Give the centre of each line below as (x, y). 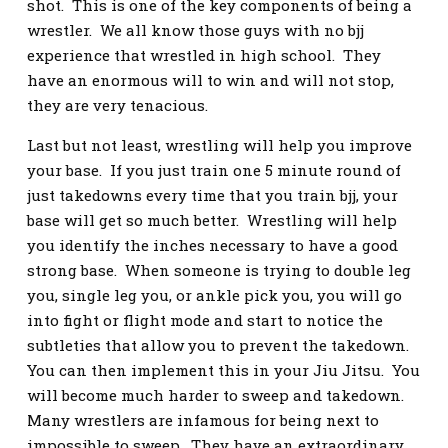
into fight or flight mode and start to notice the (205, 320)
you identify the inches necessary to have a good (212, 245)
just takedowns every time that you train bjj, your (212, 195)
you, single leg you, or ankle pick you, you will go (214, 295)
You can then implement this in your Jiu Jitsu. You (223, 370)
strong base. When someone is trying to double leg (219, 270)
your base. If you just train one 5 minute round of (214, 170)
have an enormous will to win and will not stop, (210, 80)
